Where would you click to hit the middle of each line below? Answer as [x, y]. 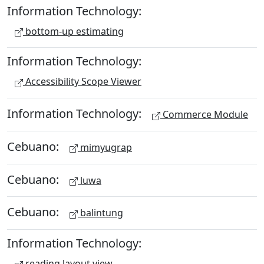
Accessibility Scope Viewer [82, 82]
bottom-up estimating [73, 31]
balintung [100, 213]
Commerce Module [204, 114]
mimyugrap [105, 147]
